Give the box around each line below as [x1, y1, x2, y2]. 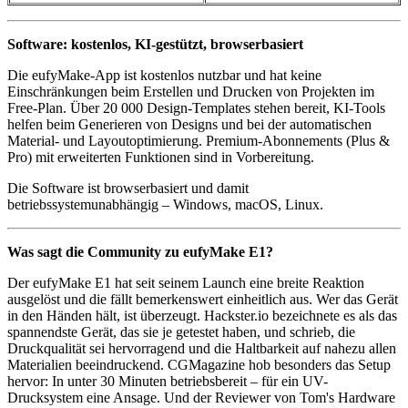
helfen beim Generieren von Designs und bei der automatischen [7, 117, 372, 133]
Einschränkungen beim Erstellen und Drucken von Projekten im [7, 84, 374, 100]
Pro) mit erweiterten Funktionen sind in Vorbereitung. [7, 149, 314, 166]
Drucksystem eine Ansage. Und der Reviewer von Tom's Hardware [7, 390, 395, 406]
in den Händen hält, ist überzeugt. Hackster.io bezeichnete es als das [7, 308, 397, 324]
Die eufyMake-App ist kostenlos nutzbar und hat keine [7, 67, 321, 84]
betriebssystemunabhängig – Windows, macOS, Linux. [7, 197, 323, 213]
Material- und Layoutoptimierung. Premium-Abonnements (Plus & [7, 133, 390, 149]
